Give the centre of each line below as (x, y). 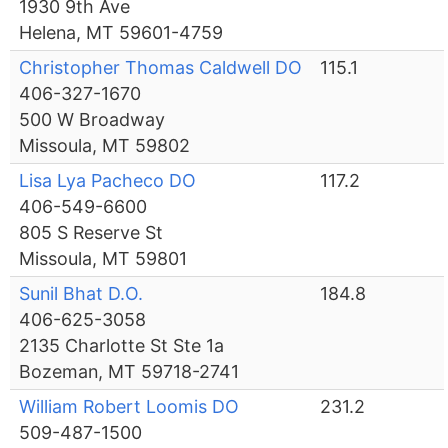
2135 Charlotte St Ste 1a (122, 346)
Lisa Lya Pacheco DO (108, 181)
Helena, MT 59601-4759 (121, 33)
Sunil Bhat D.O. (81, 294)
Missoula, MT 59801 (103, 259)
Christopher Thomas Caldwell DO (161, 68)
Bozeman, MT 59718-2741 (129, 372)
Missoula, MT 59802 (105, 146)
